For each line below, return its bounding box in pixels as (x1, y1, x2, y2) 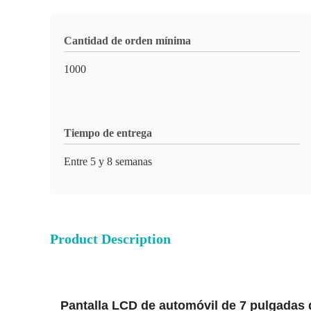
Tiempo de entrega (64, 127, 152, 139)
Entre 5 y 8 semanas (64, 155, 152, 167)
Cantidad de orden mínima (64, 35, 191, 47)
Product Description (50, 231, 171, 246)
